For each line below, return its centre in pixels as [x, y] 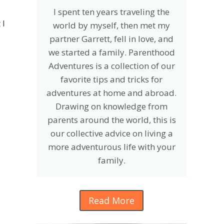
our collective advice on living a [111, 133]
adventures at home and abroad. [111, 93]
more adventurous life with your [111, 147]
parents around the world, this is [111, 120]
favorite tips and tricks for [111, 79]
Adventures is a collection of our [111, 66]
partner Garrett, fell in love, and [111, 39]
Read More [111, 200]
